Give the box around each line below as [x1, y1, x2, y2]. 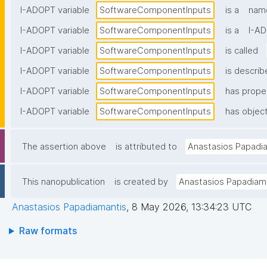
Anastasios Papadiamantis [12, 201, 126, 213]
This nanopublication [22, 176, 105, 188]
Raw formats [18, 225, 77, 237]
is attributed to [116, 141, 177, 153]
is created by [114, 176, 168, 188]
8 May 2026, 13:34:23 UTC [132, 201, 252, 213]
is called [225, 45, 258, 57]
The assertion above [22, 141, 106, 153]
